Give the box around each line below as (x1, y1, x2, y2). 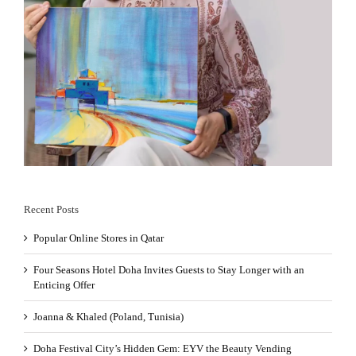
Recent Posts (24, 203, 79, 215)
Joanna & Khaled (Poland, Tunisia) (33, 310, 184, 323)
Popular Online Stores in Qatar (33, 231, 164, 244)
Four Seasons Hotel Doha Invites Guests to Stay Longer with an (33, 263, 304, 276)
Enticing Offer (33, 278, 95, 291)
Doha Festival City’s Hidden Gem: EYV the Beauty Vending (33, 342, 292, 354)
